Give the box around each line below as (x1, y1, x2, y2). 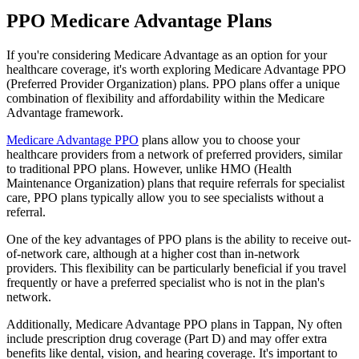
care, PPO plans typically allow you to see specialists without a (6, 190, 324, 204)
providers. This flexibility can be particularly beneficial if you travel (6, 260, 346, 275)
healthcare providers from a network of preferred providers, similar (6, 147, 342, 161)
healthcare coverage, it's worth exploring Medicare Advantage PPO (6, 62, 346, 76)
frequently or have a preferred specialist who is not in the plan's (6, 275, 325, 289)
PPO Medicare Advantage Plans (6, 10, 276, 31)
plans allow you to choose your (139, 132, 300, 147)
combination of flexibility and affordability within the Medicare (6, 91, 325, 105)
